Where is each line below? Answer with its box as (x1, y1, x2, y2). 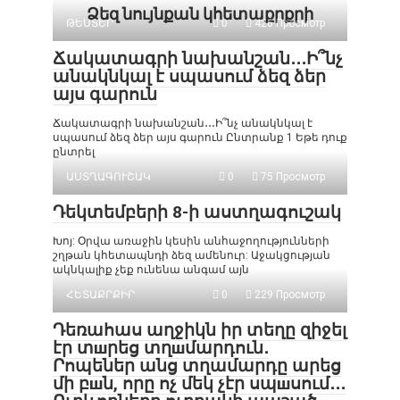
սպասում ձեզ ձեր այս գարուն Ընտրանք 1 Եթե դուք (53, 130, 347, 144)
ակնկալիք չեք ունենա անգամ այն (53, 262, 249, 276)
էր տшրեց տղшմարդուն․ (53, 337, 269, 358)
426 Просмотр (252, 16, 325, 29)
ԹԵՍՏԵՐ (66, 16, 113, 29)
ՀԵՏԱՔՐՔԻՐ (66, 287, 135, 301)
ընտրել (53, 145, 95, 158)
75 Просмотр (258, 170, 325, 183)
